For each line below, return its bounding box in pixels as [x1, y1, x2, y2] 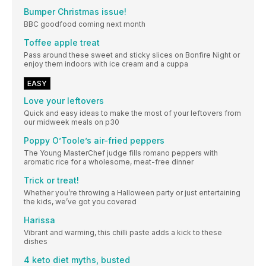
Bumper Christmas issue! [24, 6, 126, 17]
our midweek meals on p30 [24, 117, 119, 126]
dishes [24, 236, 47, 246]
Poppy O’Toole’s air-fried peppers [24, 135, 164, 145]
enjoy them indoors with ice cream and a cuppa [24, 59, 188, 68]
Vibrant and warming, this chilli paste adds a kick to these [24, 227, 222, 237]
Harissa [24, 214, 55, 225]
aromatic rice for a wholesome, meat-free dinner [24, 157, 194, 166]
